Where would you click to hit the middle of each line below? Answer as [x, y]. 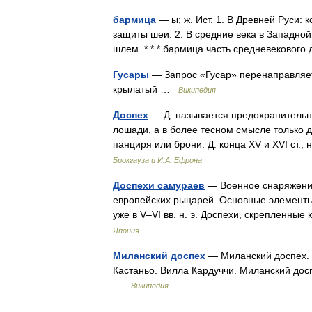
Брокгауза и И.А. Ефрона [157, 160]
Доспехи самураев [159, 185]
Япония [126, 231]
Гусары [131, 75]
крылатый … [146, 89]
